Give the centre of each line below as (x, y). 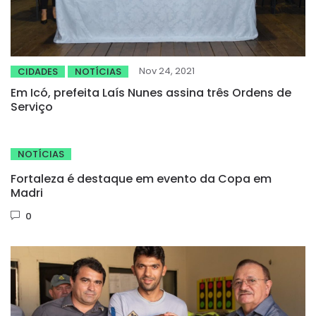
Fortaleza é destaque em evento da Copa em (141, 179)
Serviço (32, 107)
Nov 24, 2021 (167, 71)
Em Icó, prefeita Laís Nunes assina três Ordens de (151, 93)
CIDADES (38, 72)
